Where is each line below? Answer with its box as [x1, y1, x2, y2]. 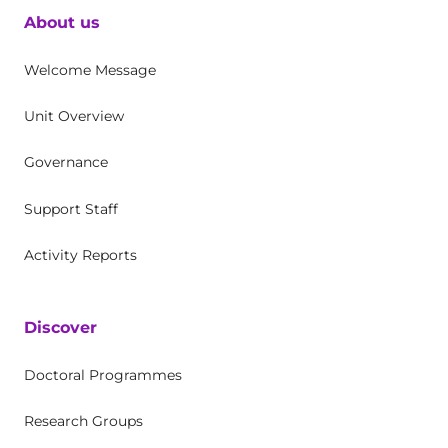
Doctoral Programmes [24, 366, 182, 385]
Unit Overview [24, 106, 124, 125]
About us [24, 12, 100, 32]
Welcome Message [24, 60, 156, 79]
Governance [24, 152, 108, 171]
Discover [24, 318, 97, 338]
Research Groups [24, 412, 143, 431]
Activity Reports [24, 246, 137, 265]
